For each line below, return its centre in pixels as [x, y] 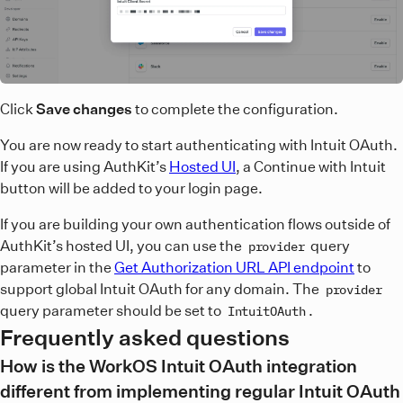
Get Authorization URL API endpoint [234, 267]
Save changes [84, 108]
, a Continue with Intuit [311, 166]
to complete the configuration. [235, 108]
